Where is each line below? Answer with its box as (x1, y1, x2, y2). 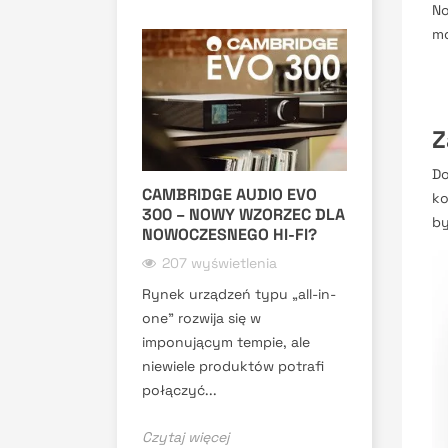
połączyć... (142, 380, 217, 399)
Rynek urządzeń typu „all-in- (142, 284, 336, 303)
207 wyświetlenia (162, 253, 277, 272)
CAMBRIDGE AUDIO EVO (142, 183, 317, 205)
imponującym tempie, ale (142, 332, 310, 351)
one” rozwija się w (142, 308, 261, 327)
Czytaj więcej (142, 427, 229, 446)
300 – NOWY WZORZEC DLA (142, 203, 345, 225)
